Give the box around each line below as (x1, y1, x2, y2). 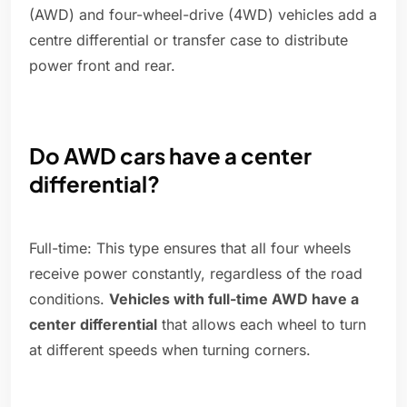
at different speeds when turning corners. (29, 341, 311, 360)
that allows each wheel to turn (157, 315, 366, 334)
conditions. (29, 290, 109, 309)
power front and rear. (29, 56, 175, 75)
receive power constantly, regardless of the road (29, 264, 362, 283)
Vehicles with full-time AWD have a (109, 290, 359, 309)
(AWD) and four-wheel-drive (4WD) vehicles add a (29, 5, 377, 25)
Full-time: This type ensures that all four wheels (29, 239, 351, 258)
